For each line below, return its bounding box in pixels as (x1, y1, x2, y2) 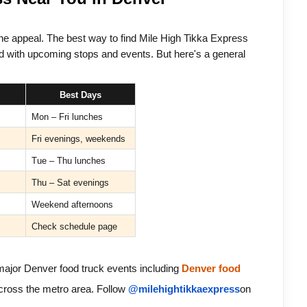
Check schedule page (31, 221, 117, 232)
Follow (96, 284, 128, 295)
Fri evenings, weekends (31, 134, 125, 145)
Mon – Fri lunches (31, 112, 103, 123)
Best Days (59, 90, 101, 101)
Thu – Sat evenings (31, 177, 109, 188)
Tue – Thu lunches (31, 156, 106, 167)
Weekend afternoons (31, 199, 113, 210)
